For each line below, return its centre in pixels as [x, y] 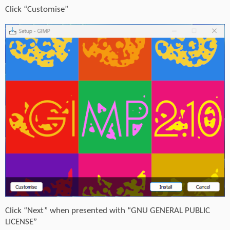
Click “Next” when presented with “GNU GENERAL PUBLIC [108, 211]
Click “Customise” [37, 9]
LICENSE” [21, 222]
